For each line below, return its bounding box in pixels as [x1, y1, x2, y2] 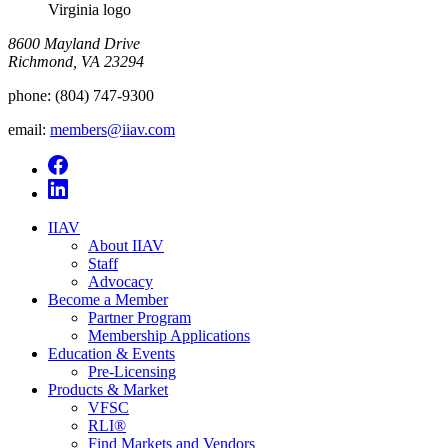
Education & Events [48, 345, 175, 362]
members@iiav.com [50, 121, 175, 138]
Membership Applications [88, 327, 250, 344]
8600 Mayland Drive [8, 35, 140, 52]
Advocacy [88, 273, 153, 290]
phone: [8, 87, 51, 104]
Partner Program [88, 309, 191, 326]
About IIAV [88, 237, 164, 254]
